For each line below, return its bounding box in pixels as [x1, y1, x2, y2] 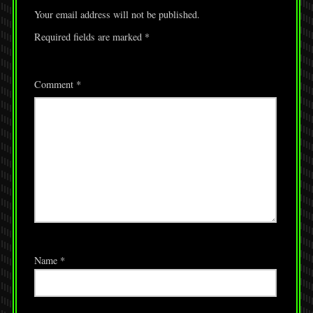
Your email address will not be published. [34, 8, 200, 22]
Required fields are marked [34, 30, 145, 44]
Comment [34, 78, 76, 92]
